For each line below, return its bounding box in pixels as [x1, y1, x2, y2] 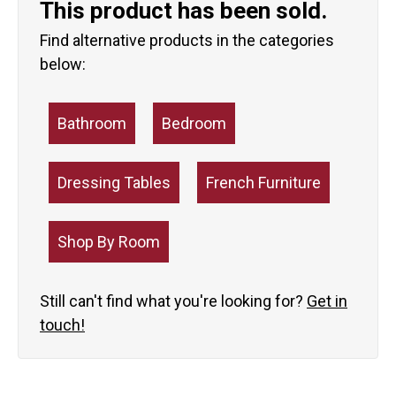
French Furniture [206, 173, 321, 193]
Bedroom [162, 114, 226, 133]
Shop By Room [57, 232, 160, 252]
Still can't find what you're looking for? [40, 292, 307, 311]
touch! [40, 316, 85, 335]
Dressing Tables [57, 173, 171, 193]
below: [40, 55, 86, 74]
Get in [307, 292, 347, 311]
